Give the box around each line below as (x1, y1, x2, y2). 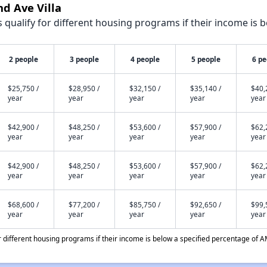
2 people (8, 54, 38, 64)
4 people (130, 54, 160, 64)
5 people (191, 54, 221, 64)
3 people (69, 54, 99, 64)
